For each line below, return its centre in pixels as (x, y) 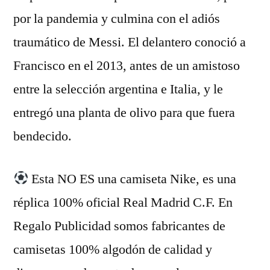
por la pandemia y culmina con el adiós (117, 19)
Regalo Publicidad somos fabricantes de (119, 226)
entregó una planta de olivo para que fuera (124, 113)
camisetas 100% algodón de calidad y (113, 250)
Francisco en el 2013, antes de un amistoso (127, 66)
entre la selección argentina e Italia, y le (118, 89)
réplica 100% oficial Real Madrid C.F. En (123, 202)
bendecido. (42, 136)
